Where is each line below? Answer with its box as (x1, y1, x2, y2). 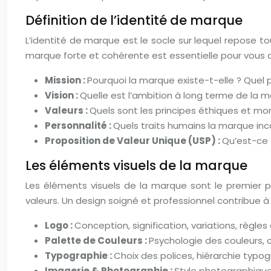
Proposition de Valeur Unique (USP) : (45, 134, 222, 147)
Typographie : (45, 249, 114, 262)
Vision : (45, 89, 80, 102)
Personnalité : (45, 119, 113, 132)
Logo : (45, 219, 74, 232)
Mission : (45, 74, 87, 87)
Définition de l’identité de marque (25, 11, 243, 29)
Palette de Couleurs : (45, 234, 149, 247)
